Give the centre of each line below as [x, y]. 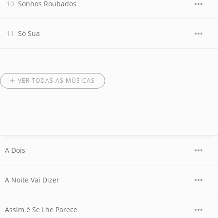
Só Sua [29, 33]
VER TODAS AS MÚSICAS [56, 81]
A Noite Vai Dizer [32, 180]
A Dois [15, 150]
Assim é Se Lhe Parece [41, 209]
